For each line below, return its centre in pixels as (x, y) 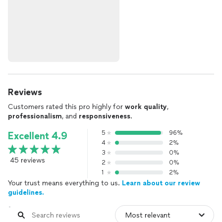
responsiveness (105, 116)
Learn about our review (161, 183)
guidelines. (26, 193)
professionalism (35, 116)
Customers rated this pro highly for (66, 107)
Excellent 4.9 (38, 136)
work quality (146, 107)
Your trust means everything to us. (65, 183)
